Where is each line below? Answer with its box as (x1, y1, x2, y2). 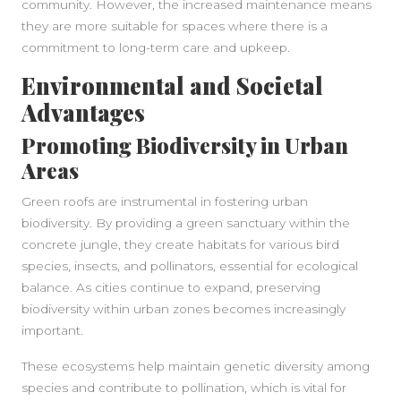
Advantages (21, 98, 145, 127)
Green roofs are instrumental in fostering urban (21, 194, 308, 209)
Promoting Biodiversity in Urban (21, 132, 348, 159)
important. (21, 323, 83, 337)
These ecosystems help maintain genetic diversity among (21, 359, 370, 373)
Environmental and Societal (21, 71, 323, 100)
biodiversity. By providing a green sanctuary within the (21, 216, 350, 230)
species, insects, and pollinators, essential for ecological (21, 259, 358, 273)
